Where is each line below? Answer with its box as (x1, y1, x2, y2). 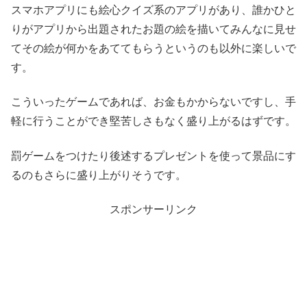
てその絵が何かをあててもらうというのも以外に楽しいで (11, 42, 296, 55)
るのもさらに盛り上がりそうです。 (11, 169, 186, 181)
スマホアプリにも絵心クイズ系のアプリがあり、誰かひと (11, 4, 296, 16)
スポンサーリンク (110, 204, 197, 216)
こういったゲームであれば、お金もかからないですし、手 (11, 96, 296, 108)
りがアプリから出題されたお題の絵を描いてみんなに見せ (11, 23, 296, 36)
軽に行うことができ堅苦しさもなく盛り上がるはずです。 (11, 115, 296, 127)
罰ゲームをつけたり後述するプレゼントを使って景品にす (11, 149, 296, 162)
